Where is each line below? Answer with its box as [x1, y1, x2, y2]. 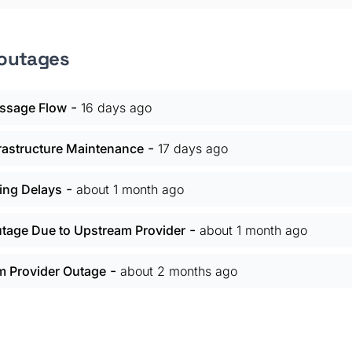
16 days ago [81, 100, 152, 115]
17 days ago [158, 141, 228, 156]
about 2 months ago [120, 263, 237, 279]
